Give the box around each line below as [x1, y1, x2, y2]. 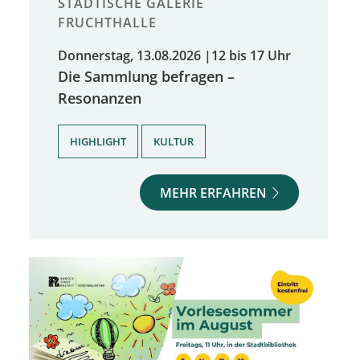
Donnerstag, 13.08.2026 [58, 46, 201, 64]
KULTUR [153, 133, 194, 149]
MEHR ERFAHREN [160, 183, 268, 202]
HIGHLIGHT [70, 133, 126, 149]
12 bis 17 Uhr [211, 46, 291, 64]
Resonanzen [58, 87, 141, 108]
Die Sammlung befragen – [58, 65, 235, 86]
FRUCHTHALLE [58, 13, 157, 31]
